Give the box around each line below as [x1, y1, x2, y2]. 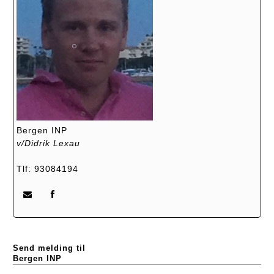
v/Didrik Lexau [17, 138, 80, 148]
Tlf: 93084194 [17, 163, 78, 174]
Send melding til [13, 243, 86, 253]
